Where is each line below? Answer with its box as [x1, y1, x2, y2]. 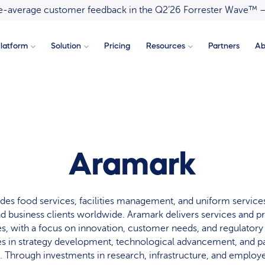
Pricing [104, 42, 131, 50]
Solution [50, 42, 81, 50]
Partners [208, 42, 240, 50]
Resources [146, 42, 185, 50]
